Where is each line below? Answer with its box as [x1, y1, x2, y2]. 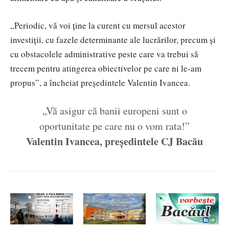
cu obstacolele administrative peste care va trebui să [10, 48, 198, 60]
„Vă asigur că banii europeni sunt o [42, 104, 187, 118]
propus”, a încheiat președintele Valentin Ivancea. [10, 77, 190, 89]
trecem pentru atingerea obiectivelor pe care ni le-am [10, 62, 201, 75]
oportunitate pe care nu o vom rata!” [39, 119, 190, 133]
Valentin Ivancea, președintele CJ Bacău [26, 134, 203, 149]
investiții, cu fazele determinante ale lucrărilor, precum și [10, 34, 216, 46]
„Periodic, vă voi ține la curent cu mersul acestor [10, 19, 186, 32]
